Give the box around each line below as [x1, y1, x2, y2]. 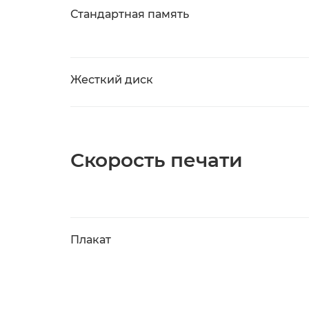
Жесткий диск [70, 73, 153, 86]
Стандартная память [70, 8, 189, 21]
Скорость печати [70, 148, 243, 172]
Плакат [70, 233, 111, 246]
